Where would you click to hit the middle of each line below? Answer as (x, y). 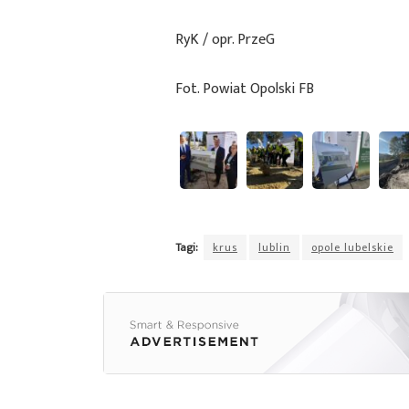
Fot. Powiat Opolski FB (245, 89)
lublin (274, 247)
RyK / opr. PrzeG (227, 40)
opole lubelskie (352, 247)
